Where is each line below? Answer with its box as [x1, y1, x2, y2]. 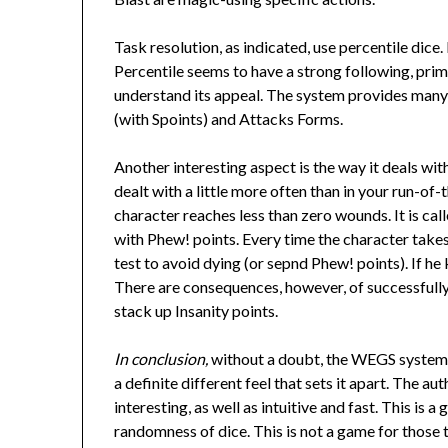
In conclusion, [114, 348, 212, 368]
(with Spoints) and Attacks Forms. [114, 108, 344, 128]
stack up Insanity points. [114, 300, 279, 320]
